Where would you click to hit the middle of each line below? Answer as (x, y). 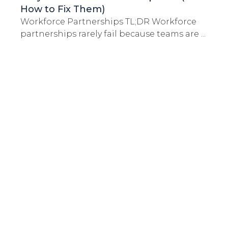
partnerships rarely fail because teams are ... (113, 34)
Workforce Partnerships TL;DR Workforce (108, 22)
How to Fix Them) (63, 9)
